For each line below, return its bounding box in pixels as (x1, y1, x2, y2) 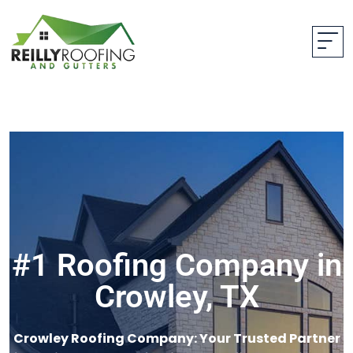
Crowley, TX (94, 277, 259, 315)
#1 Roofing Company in (11, 246, 342, 284)
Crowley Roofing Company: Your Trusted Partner (13, 329, 340, 347)
